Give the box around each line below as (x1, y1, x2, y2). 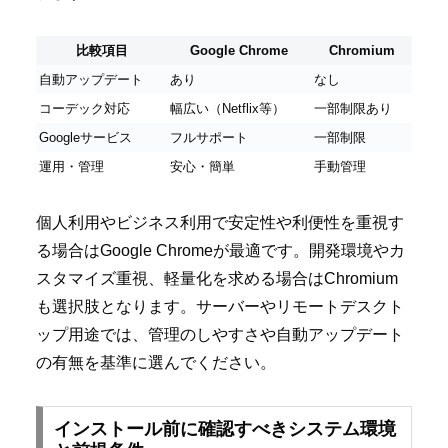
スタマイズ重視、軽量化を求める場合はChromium (36, 270, 398, 288)
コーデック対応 (39, 100, 130, 116)
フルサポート (170, 129, 248, 145)
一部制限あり (314, 100, 392, 116)
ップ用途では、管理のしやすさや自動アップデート (36, 326, 404, 344)
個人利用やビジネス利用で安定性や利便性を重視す (36, 214, 404, 232)
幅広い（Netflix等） (170, 100, 285, 116)
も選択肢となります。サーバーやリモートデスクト (36, 298, 404, 316)
